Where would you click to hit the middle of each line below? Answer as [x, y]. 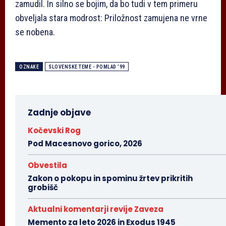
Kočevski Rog [54, 131]
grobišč [43, 188]
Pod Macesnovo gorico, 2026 [85, 144]
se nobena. [35, 32]
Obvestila [47, 165]
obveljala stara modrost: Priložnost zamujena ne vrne [111, 18]
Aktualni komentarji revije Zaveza [96, 209]
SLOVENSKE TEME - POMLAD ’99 [87, 67]
